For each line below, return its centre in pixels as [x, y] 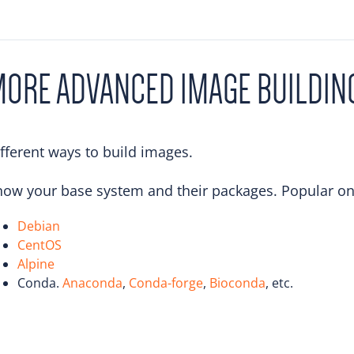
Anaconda [92, 282]
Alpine [36, 264]
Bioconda [237, 282]
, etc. [279, 282]
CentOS [40, 245]
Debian [39, 226]
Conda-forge [166, 282]
